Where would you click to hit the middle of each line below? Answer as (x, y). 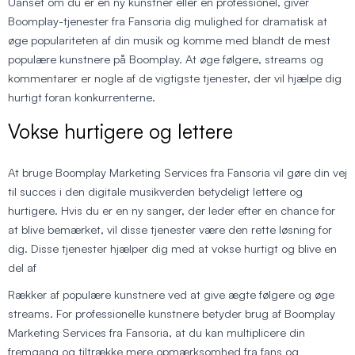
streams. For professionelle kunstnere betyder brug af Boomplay (172, 313)
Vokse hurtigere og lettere (120, 131)
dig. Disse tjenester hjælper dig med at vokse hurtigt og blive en (172, 248)
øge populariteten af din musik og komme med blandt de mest (169, 40)
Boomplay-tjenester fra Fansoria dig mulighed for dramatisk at (168, 21)
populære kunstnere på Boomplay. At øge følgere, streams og (166, 59)
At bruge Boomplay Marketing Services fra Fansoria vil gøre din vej (177, 172)
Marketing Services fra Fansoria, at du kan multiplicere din (157, 332)
